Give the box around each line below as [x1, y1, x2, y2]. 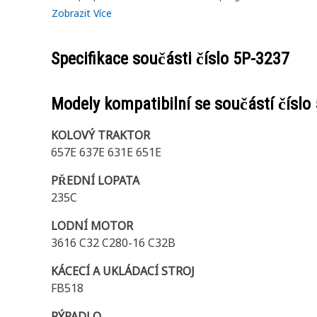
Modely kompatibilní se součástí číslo [51, 94, 315, 114]
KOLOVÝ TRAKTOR [51, 127, 150, 143]
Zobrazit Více [52, 6, 112, 20]
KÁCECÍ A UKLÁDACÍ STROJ [51, 263, 195, 279]
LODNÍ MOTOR [51, 218, 133, 234]
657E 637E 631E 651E [51, 144, 161, 160]
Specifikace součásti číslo [51, 49, 233, 69]
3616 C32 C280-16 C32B [51, 235, 175, 250]
